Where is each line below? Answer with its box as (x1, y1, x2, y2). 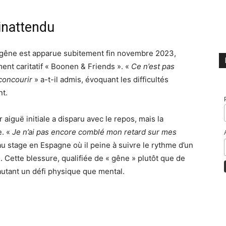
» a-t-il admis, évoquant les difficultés (32, 75, 168, 85)
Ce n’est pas (131, 62, 175, 72)
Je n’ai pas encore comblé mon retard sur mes (12, 127, 177, 137)
